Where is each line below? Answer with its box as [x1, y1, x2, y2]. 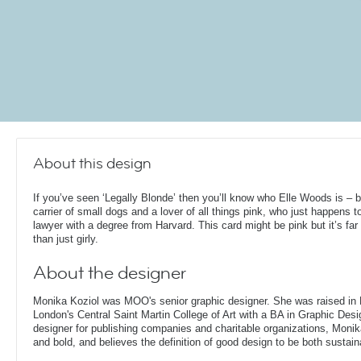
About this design [33, 154, 151, 173]
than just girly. [33, 233, 98, 245]
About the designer [33, 261, 186, 285]
